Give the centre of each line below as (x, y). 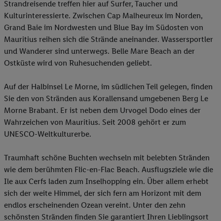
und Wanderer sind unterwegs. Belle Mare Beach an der (99, 51)
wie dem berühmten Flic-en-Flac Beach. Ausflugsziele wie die (109, 170)
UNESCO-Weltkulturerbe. (48, 134)
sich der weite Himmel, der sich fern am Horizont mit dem (103, 193)
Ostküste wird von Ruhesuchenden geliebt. (78, 63)
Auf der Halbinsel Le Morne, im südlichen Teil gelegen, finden (108, 87)
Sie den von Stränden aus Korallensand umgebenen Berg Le (106, 99)
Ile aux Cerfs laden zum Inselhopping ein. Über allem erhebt (106, 182)
